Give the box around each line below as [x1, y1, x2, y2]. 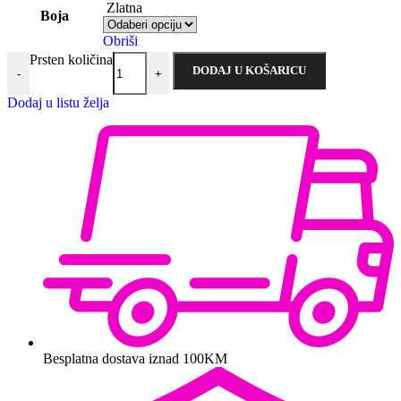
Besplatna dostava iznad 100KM [43, 351, 227, 367]
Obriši [103, 33, 138, 49]
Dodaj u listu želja [7, 95, 109, 111]
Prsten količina [30, 52, 113, 68]
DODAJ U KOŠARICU [192, 64, 306, 78]
